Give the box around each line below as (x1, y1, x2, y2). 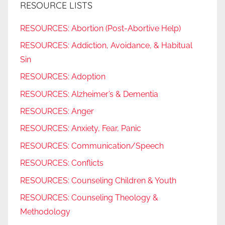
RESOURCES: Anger (20, 106, 94, 116)
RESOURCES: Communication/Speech (20, 141, 164, 151)
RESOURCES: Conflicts (20, 158, 103, 168)
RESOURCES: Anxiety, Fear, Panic (20, 124, 141, 134)
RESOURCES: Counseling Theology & (20, 192, 158, 202)
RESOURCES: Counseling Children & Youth (20, 175, 176, 185)
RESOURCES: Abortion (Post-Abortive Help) (20, 23, 181, 33)
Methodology (20, 206, 70, 216)
